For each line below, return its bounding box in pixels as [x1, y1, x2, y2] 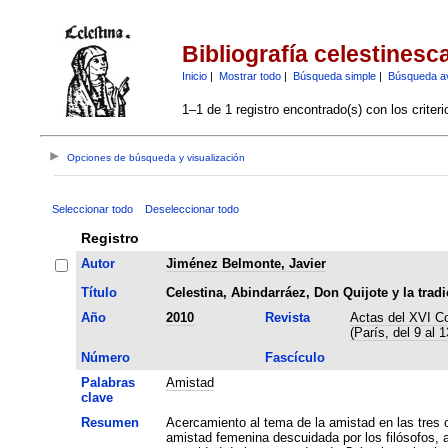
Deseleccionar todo [144, 202, 239, 215]
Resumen [80, 414, 139, 430]
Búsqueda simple [292, 69, 376, 82]
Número [80, 349, 130, 365]
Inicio [181, 69, 207, 82]
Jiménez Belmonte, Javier [165, 255, 326, 271]
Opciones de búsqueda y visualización [67, 152, 246, 164]
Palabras [80, 374, 135, 390]
